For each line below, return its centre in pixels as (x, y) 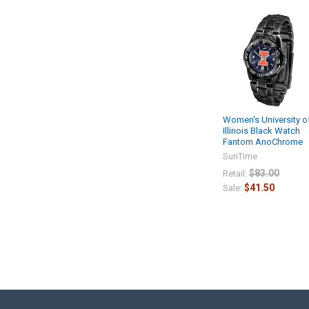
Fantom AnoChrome (263, 141)
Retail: (235, 173)
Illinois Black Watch (262, 130)
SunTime (240, 156)
